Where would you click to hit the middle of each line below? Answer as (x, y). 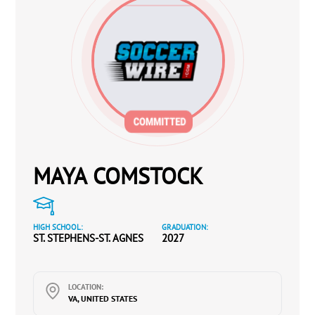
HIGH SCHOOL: (58, 227)
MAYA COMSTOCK (118, 176)
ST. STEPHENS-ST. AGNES (89, 238)
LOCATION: (86, 287)
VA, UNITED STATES (103, 298)
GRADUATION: (185, 227)
